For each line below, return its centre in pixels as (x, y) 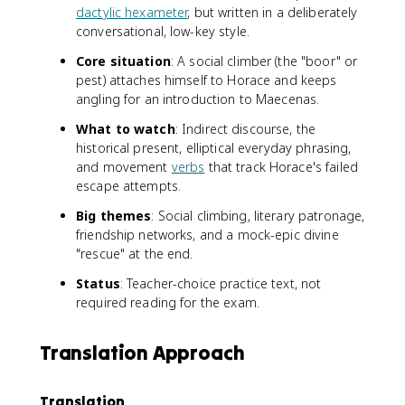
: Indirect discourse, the (245, 128)
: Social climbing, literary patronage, (258, 215)
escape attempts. (129, 185)
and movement (124, 166)
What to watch (126, 128)
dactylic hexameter (132, 12)
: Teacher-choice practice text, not (221, 283)
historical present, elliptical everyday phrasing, (214, 147)
